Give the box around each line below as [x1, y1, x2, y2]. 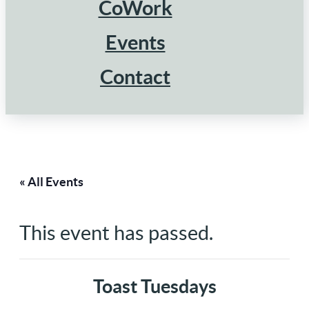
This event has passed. [19, 221, 213, 244]
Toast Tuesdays [92, 275, 217, 297]
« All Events [19, 174, 83, 189]
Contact [100, 65, 170, 88]
